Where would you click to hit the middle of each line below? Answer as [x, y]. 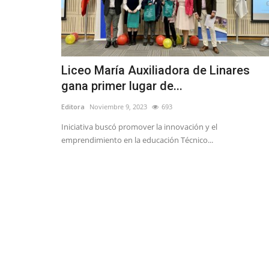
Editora [73, 107]
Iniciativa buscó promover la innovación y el [139, 127]
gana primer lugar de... [122, 86]
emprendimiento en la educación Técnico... [137, 140]
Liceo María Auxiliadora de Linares [156, 71]
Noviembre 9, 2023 [118, 107]
